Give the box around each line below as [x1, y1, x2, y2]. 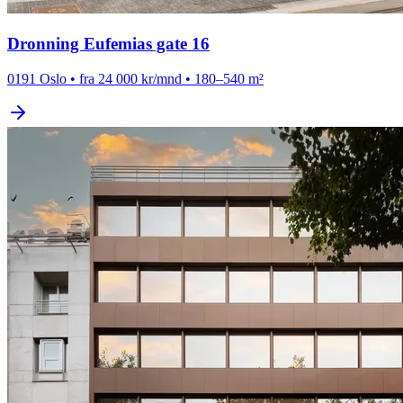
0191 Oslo [7, 70, 67, 86]
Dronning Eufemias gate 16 [7, 34, 210, 54]
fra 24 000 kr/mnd [79, 70, 182, 86]
